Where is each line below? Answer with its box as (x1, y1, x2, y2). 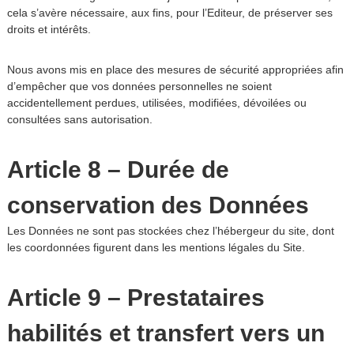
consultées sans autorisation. (6, 113, 153, 126)
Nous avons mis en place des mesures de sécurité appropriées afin (6, 63, 344, 76)
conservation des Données (6, 192, 309, 218)
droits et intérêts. (6, 23, 91, 36)
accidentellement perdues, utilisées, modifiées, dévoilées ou (6, 96, 307, 109)
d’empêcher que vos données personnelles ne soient (6, 80, 272, 92)
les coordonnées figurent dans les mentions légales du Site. (6, 241, 305, 254)
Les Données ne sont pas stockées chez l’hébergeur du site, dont (6, 224, 334, 237)
